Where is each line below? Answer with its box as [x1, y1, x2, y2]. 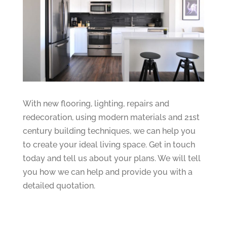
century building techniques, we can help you [22, 126, 196, 136]
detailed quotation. [22, 180, 95, 191]
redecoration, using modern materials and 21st [22, 112, 200, 122]
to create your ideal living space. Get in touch [22, 139, 195, 149]
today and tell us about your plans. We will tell [22, 153, 201, 163]
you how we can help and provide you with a [22, 167, 193, 177]
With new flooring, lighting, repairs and [22, 98, 169, 108]
